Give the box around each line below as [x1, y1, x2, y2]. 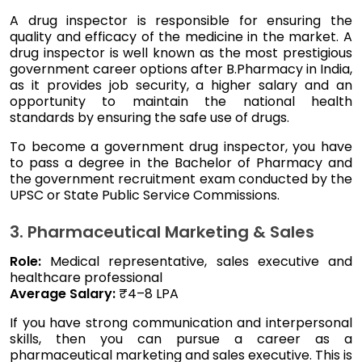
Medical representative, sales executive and [50, 251, 353, 271]
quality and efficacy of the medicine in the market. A [10, 27, 352, 46]
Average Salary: [10, 284, 116, 303]
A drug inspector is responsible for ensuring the [10, 11, 352, 30]
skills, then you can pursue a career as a [10, 329, 352, 348]
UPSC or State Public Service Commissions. [10, 185, 283, 204]
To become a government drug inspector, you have [10, 137, 352, 156]
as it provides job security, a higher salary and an [10, 75, 352, 95]
